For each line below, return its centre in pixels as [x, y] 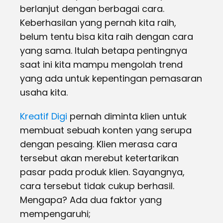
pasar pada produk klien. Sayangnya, [102, 172]
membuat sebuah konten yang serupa [106, 130]
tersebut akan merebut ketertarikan [99, 158]
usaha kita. [44, 92]
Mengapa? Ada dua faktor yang [91, 200]
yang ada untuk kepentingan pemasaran [111, 78]
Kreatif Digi [44, 116]
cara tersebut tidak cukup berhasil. [97, 186]
